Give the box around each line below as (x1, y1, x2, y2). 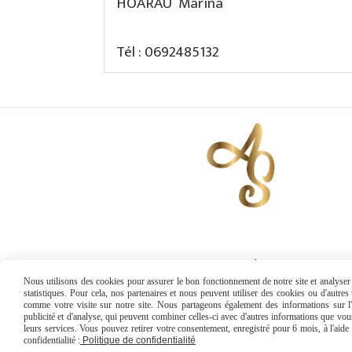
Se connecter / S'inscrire (163, 254, 318, 279)
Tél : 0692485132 (116, 40, 219, 64)
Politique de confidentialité (80, 335, 196, 346)
